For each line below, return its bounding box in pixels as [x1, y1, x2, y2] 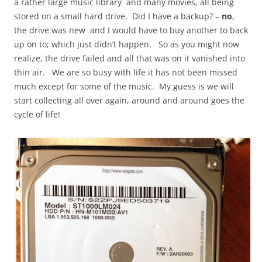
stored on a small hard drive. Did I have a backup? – [14, 10, 222, 22]
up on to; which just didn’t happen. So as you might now [14, 38, 239, 50]
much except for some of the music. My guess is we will [14, 80, 234, 92]
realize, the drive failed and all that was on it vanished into [14, 52, 245, 64]
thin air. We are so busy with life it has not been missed [14, 66, 237, 78]
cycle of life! [14, 108, 60, 120]
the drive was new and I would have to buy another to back [14, 24, 248, 36]
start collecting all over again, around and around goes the [14, 94, 244, 106]
